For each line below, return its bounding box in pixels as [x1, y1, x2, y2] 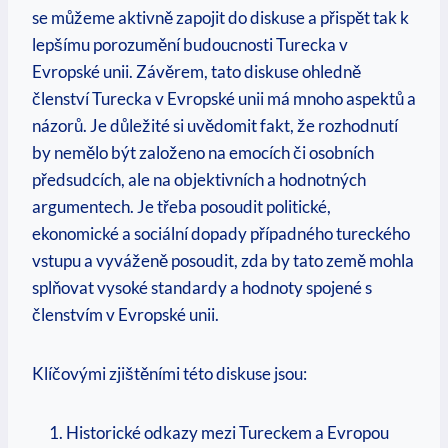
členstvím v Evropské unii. [32, 303, 219, 325]
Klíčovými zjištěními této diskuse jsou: [32, 362, 307, 384]
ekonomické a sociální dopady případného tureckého [32, 222, 410, 244]
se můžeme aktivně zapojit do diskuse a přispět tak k [32, 6, 409, 28]
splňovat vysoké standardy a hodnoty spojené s [32, 276, 372, 298]
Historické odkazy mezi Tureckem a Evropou [66, 421, 389, 443]
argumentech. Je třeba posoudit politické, [32, 195, 331, 217]
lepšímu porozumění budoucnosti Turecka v [32, 33, 348, 55]
